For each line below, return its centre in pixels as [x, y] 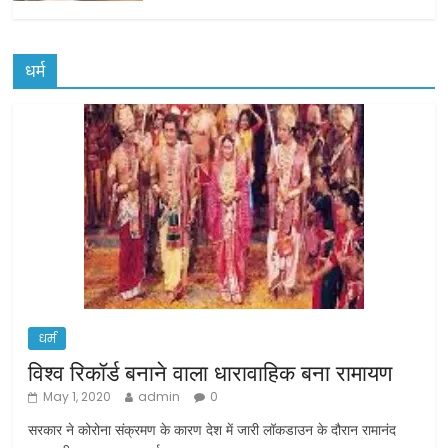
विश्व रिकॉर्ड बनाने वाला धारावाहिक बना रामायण [210, 371]
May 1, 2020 [77, 396]
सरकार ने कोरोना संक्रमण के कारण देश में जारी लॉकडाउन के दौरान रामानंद [212, 429]
